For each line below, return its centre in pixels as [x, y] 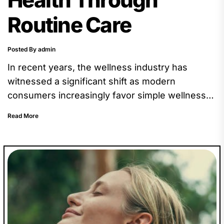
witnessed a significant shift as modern [91, 81]
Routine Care [69, 24]
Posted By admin [31, 49]
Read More [23, 115]
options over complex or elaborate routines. [101, 109]
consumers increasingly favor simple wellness [107, 95]
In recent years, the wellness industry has [97, 67]
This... [20, 123]
